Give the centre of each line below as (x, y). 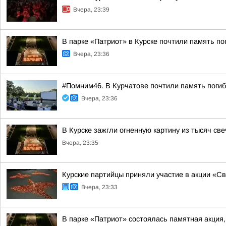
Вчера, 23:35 (80, 143)
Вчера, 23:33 (99, 187)
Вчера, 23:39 (91, 10)
